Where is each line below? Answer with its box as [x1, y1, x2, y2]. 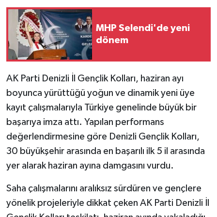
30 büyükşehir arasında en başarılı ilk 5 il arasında [6, 146, 205, 156]
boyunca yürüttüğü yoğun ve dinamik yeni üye [6, 88, 195, 98]
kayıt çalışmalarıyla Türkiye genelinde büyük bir [6, 102, 197, 112]
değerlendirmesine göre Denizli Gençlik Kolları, [6, 131, 200, 141]
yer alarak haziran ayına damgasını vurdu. [6, 160, 174, 170]
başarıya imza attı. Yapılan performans [6, 117, 164, 127]
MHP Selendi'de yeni [96, 23, 190, 33]
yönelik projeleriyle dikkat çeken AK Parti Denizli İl [6, 198, 209, 208]
